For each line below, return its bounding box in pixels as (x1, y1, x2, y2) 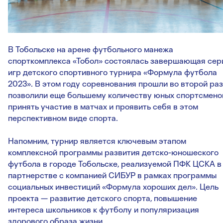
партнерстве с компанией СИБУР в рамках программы (8, 170, 217, 180)
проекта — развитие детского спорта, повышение (8, 193, 197, 203)
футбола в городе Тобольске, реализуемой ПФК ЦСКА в (8, 159, 222, 169)
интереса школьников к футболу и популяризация (8, 205, 199, 215)
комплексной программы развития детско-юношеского (8, 147, 219, 157)
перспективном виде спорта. (8, 113, 118, 123)
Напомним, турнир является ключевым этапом (8, 136, 186, 146)
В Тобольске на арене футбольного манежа (8, 44, 173, 54)
